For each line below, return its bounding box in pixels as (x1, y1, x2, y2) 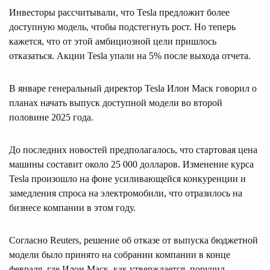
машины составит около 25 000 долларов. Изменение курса (9, 159, 254, 169)
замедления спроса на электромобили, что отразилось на (9, 187, 242, 198)
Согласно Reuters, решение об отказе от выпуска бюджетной (9, 234, 258, 245)
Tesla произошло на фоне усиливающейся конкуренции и (9, 173, 246, 184)
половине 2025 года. (9, 111, 93, 122)
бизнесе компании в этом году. (9, 202, 136, 213)
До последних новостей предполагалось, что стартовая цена (9, 144, 257, 155)
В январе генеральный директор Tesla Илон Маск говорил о (9, 83, 257, 93)
